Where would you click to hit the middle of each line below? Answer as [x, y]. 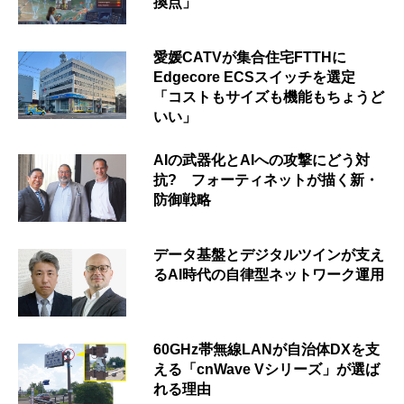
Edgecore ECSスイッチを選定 [254, 77]
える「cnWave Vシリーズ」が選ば [266, 370]
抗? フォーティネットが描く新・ [266, 179]
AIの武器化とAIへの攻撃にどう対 [262, 160]
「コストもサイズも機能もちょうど [269, 96]
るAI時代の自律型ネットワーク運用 [269, 275]
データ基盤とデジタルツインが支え [269, 255]
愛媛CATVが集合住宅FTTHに [250, 57]
